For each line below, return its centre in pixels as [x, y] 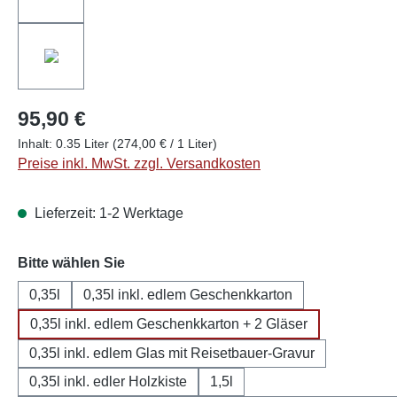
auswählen [162, 261]
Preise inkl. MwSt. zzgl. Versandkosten [139, 163]
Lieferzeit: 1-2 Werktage [107, 213]
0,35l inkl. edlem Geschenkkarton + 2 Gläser [169, 323]
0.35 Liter [84, 143]
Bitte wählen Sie [71, 262]
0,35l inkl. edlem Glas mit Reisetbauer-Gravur [172, 353]
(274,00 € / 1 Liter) [165, 143]
